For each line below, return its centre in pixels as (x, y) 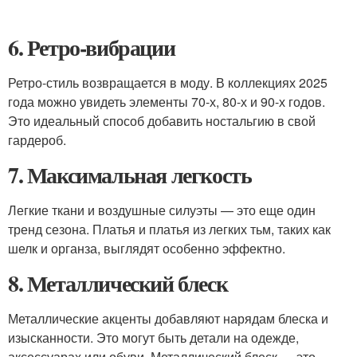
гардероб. (37, 140)
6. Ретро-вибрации (92, 47)
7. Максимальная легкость (130, 175)
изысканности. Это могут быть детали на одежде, (153, 337)
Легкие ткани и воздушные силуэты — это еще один (162, 210)
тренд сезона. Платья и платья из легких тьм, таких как (169, 229)
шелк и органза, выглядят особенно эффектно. (147, 248)
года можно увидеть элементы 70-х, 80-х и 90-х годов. (167, 102)
